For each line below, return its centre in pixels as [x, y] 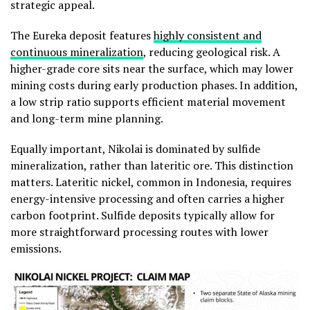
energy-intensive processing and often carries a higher [147, 199]
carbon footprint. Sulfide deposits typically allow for [143, 216]
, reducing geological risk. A [212, 52]
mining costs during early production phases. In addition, [154, 85]
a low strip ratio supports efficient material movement [148, 102]
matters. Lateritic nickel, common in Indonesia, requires [151, 182]
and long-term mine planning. [87, 119]
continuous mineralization [77, 52]
